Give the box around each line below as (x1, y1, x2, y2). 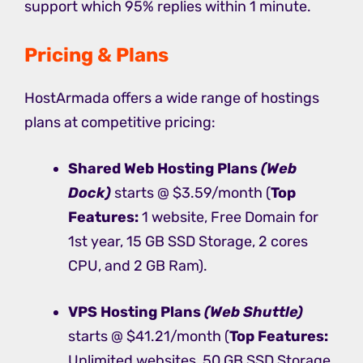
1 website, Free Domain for (139, 208, 318, 227)
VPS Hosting (68, 303, 157, 322)
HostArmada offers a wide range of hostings (24, 89, 319, 108)
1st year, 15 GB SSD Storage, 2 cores (68, 233, 308, 251)
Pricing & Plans (24, 44, 169, 67)
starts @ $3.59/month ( (111, 184, 271, 203)
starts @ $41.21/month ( (68, 327, 229, 346)
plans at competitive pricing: (24, 113, 216, 132)
